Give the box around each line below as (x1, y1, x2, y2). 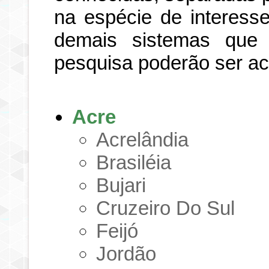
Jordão (96, 242, 157, 265)
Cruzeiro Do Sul (96, 196, 235, 219)
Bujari (96, 174, 147, 196)
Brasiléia (96, 151, 172, 174)
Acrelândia (96, 128, 189, 151)
